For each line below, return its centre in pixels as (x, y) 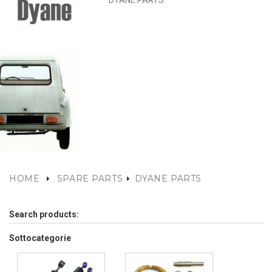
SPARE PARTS (90, 178)
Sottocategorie (40, 238)
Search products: (44, 214)
